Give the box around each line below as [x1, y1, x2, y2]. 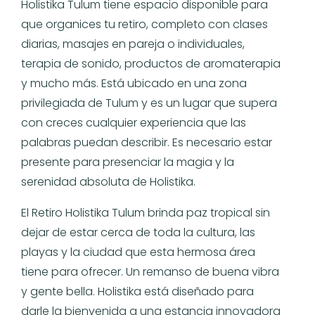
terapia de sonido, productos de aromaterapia [21, 55, 281, 72]
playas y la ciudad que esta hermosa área [21, 243, 255, 260]
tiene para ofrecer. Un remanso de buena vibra [21, 263, 279, 280]
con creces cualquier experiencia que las [21, 114, 246, 131]
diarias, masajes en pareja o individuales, [21, 35, 245, 52]
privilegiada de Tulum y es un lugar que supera [21, 94, 277, 111]
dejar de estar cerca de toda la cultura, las [21, 224, 255, 240]
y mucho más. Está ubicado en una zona [21, 75, 247, 91]
